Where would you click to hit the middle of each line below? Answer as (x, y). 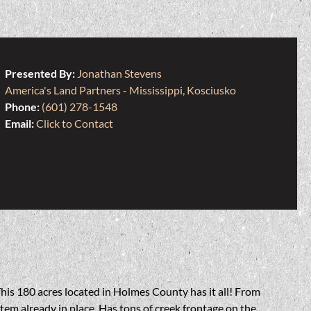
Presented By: (41, 74)
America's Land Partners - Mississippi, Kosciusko (120, 90)
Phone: (23, 107)
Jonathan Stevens (119, 74)
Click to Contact (74, 124)
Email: (20, 124)
